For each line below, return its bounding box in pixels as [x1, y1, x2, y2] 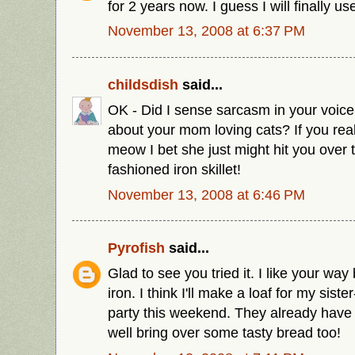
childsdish [108, 75, 178, 93]
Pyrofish [108, 239, 165, 256]
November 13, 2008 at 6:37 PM [108, 22, 305, 40]
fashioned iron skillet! [108, 160, 241, 177]
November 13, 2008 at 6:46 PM [108, 185, 305, 203]
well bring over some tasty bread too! [108, 323, 341, 341]
